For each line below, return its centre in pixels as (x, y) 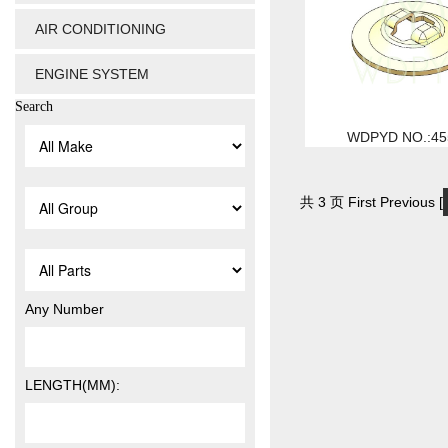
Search (34, 106)
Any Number (64, 308)
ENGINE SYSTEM (92, 73)
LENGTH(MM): (72, 384)
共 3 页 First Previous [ (371, 201)
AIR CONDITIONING (100, 28)
